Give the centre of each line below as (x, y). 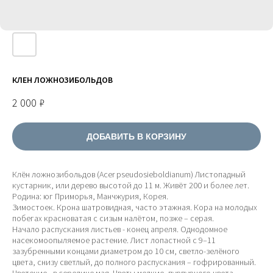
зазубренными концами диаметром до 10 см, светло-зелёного (126, 251)
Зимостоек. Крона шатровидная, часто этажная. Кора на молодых (135, 207)
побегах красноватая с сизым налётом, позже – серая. (113, 218)
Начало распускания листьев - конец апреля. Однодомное (120, 229)
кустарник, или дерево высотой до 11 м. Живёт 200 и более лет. (131, 185)
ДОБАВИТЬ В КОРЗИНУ (136, 136)
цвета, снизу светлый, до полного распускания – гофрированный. (134, 262)
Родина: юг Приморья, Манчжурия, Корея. (90, 196)
